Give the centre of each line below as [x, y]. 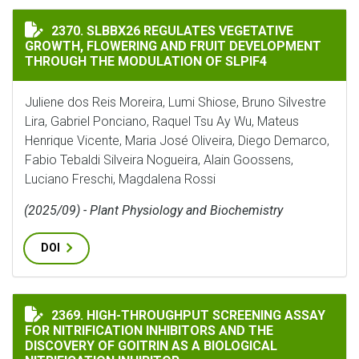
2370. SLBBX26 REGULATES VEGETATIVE [172, 31]
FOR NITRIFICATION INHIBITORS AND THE [149, 331]
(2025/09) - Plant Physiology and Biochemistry [153, 210]
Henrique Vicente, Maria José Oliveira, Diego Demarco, [177, 141]
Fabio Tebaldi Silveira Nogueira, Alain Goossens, [159, 160]
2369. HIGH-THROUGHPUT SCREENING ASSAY [188, 315]
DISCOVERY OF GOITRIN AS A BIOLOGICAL [151, 346]
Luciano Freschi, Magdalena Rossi [120, 179]
